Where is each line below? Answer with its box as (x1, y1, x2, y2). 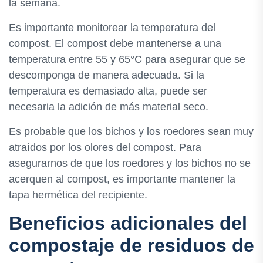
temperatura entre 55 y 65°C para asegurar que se (9, 53, 245, 65)
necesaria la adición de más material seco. (9, 100, 208, 113)
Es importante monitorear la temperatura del (9, 21, 215, 33)
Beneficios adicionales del (9, 212, 247, 234)
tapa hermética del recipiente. (9, 188, 147, 201)
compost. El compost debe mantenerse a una (9, 37, 221, 49)
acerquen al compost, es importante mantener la (9, 173, 235, 185)
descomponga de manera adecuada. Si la (9, 69, 204, 81)
